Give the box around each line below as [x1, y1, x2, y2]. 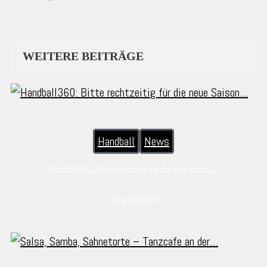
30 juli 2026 [109, 194, 158, 206]
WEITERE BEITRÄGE [23, 49, 144, 63]
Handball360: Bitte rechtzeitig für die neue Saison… [48, 164, 219, 173]
